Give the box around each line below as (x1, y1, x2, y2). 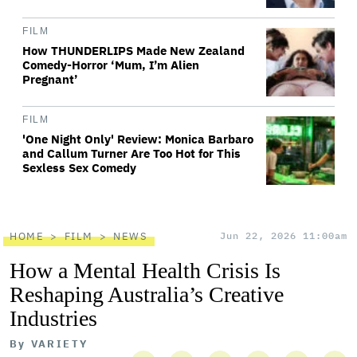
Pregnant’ (22, 72, 78, 87)
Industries (10, 306, 97, 331)
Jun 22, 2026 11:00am (220, 229, 347, 241)
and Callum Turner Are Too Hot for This (22, 146, 241, 161)
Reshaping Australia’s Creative (10, 282, 284, 307)
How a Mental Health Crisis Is (10, 258, 280, 283)
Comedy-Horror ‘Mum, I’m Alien (22, 57, 199, 73)
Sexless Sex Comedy (22, 160, 136, 175)
